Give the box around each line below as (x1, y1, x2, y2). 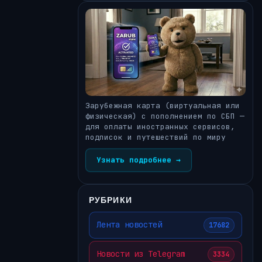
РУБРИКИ (89, 194, 132, 205)
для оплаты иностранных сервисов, (85, 121, 235, 132)
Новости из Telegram (96, 249, 185, 260)
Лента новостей (96, 219, 162, 230)
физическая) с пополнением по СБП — (85, 111, 244, 121)
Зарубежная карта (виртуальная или (85, 100, 240, 111)
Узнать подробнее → (96, 154, 181, 165)
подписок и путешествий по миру (85, 132, 226, 142)
